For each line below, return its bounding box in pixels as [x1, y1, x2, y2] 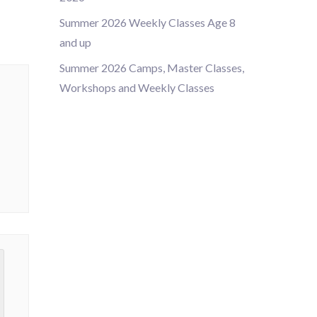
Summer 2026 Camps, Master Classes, [59, 61, 245, 74]
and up [59, 35, 92, 49]
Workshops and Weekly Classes [59, 81, 215, 94]
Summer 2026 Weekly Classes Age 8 [59, 16, 236, 29]
